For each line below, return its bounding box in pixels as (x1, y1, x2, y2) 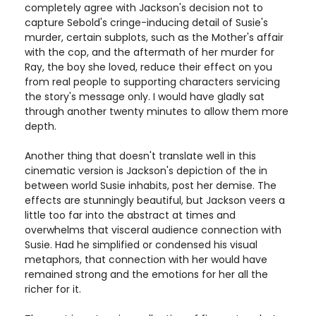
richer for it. (25, 282, 81, 296)
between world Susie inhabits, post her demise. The (25, 178, 276, 193)
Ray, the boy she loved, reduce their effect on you (25, 60, 272, 74)
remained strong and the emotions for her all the (25, 267, 268, 281)
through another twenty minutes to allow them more (25, 104, 288, 119)
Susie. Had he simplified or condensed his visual (25, 238, 257, 252)
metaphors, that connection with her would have (25, 253, 267, 267)
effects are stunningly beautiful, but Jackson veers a (25, 193, 285, 207)
